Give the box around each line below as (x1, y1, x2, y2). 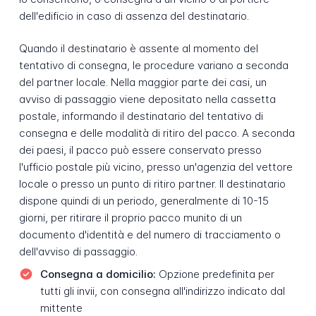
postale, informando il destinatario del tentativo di (18, 109, 263, 123)
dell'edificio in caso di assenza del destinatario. (18, 8, 249, 23)
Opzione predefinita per (155, 267, 274, 281)
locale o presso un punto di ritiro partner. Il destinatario (18, 177, 286, 191)
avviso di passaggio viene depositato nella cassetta (18, 92, 276, 107)
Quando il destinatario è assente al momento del (18, 42, 258, 56)
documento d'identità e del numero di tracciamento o (18, 228, 281, 242)
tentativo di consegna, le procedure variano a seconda (18, 59, 288, 73)
